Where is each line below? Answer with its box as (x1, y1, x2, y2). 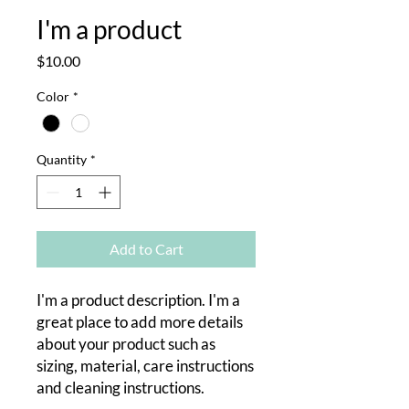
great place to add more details (37, 312, 243, 332)
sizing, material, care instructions (37, 356, 254, 376)
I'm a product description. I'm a (37, 290, 240, 310)
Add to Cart (109, 240, 184, 258)
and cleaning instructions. (37, 378, 204, 398)
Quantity (37, 152, 87, 168)
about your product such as (37, 334, 215, 354)
